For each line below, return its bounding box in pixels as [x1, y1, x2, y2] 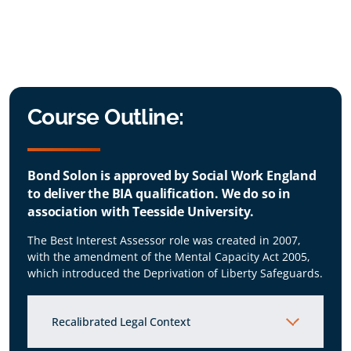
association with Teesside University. [27, 203, 255, 221]
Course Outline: [27, 104, 184, 131]
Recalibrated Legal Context [52, 313, 190, 329]
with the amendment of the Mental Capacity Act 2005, [27, 249, 310, 265]
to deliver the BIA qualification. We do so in [27, 185, 291, 203]
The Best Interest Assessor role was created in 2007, [27, 233, 301, 248]
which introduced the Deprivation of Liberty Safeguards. [27, 266, 323, 281]
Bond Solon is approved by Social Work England [27, 167, 317, 185]
